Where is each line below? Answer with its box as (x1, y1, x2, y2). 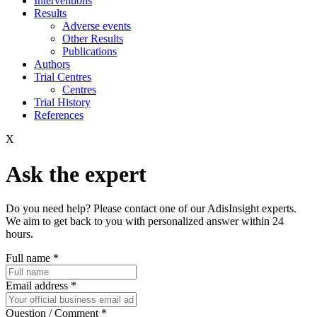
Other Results (62, 33, 123, 45)
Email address (6, 279, 71, 292)
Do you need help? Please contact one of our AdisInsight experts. (6, 202, 296, 215)
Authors (34, 58, 70, 71)
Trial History (34, 96, 91, 109)
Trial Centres (34, 71, 91, 83)
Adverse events (62, 20, 131, 33)
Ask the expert (6, 161, 146, 187)
